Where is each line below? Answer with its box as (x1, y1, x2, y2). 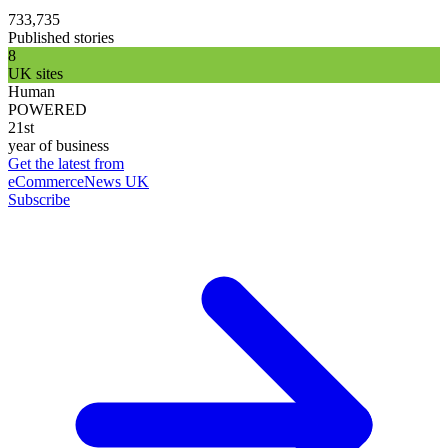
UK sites (8, 64, 63, 82)
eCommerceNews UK (8, 172, 149, 190)
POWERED (8, 100, 87, 118)
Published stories (8, 28, 114, 46)
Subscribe (8, 190, 70, 208)
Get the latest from (8, 154, 124, 172)
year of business (8, 136, 109, 154)
